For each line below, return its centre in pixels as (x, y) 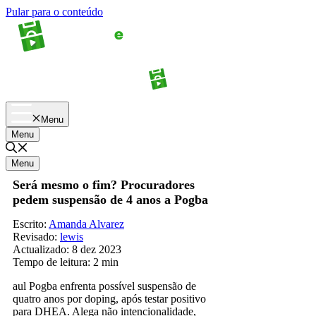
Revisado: (35, 236)
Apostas (57, 89)
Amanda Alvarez (86, 224)
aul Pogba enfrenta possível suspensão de (104, 286)
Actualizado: (41, 249)
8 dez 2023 (97, 249)
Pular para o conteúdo (54, 12)
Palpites (259, 89)
